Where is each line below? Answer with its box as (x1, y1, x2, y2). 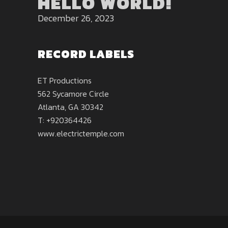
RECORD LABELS (38, 46, 134, 63)
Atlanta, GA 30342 (38, 101, 103, 113)
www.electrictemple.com (38, 127, 124, 139)
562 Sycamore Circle (38, 88, 109, 100)
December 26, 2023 (38, 11, 114, 25)
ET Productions (38, 74, 92, 87)
